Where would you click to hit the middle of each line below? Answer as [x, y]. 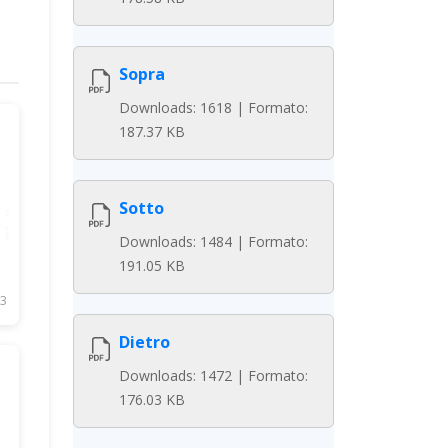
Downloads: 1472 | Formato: [213, 375]
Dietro [144, 342]
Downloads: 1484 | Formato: [213, 241]
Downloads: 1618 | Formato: [213, 107]
